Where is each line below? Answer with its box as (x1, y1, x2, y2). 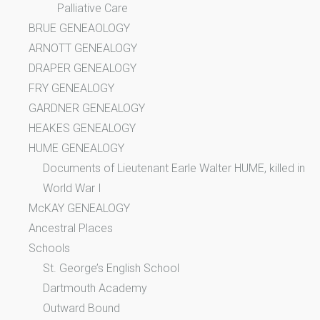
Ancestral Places (29, 221, 113, 235)
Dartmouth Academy (43, 281, 147, 295)
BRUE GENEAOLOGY (29, 21, 130, 35)
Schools (29, 241, 70, 255)
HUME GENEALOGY (29, 141, 124, 155)
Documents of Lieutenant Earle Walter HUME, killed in (43, 161, 305, 175)
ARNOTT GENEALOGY (29, 41, 137, 55)
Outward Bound (43, 301, 120, 315)
